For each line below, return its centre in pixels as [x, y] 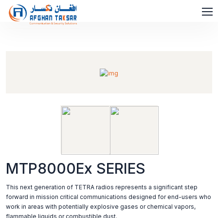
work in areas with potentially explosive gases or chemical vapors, [101, 207]
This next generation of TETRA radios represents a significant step [102, 187]
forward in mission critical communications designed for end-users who [109, 197]
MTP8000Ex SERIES [76, 168]
